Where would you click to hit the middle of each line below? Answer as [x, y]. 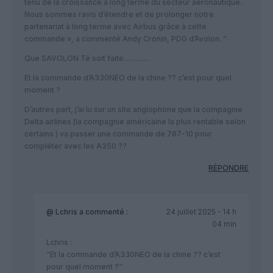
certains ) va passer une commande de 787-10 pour [118, 134]
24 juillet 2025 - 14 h [201, 212]
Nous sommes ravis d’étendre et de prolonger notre [119, 15]
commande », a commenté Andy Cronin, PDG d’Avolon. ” [126, 39]
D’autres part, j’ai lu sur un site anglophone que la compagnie [133, 110]
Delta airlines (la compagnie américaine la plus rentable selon [135, 122]
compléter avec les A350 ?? [76, 146]
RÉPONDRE [229, 168]
